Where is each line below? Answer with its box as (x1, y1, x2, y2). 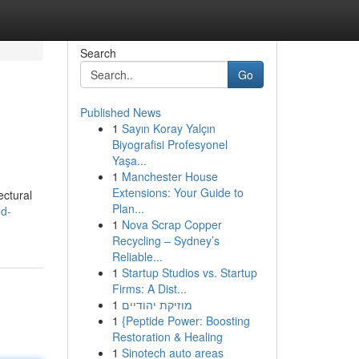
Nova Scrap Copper (121, 216, 222, 232)
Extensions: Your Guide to (111, 184, 244, 200)
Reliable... (111, 248, 163, 264)
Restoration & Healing (111, 329, 223, 345)
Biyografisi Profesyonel (111, 136, 228, 152)
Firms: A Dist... (111, 280, 187, 296)
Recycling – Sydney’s (111, 232, 220, 248)
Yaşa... (111, 152, 147, 168)
